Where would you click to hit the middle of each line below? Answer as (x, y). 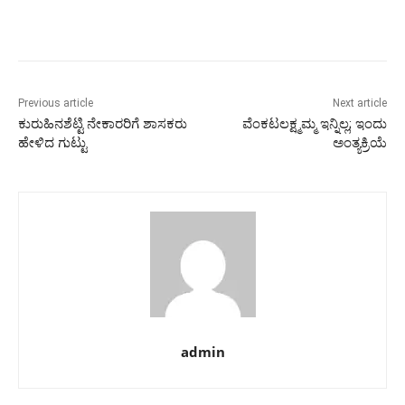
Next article (359, 104)
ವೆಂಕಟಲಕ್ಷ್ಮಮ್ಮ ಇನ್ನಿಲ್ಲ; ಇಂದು (314, 124)
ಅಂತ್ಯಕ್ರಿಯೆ (359, 143)
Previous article (56, 104)
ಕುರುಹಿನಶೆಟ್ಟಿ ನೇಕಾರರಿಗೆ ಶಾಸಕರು (103, 124)
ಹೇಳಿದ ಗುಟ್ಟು (52, 143)
